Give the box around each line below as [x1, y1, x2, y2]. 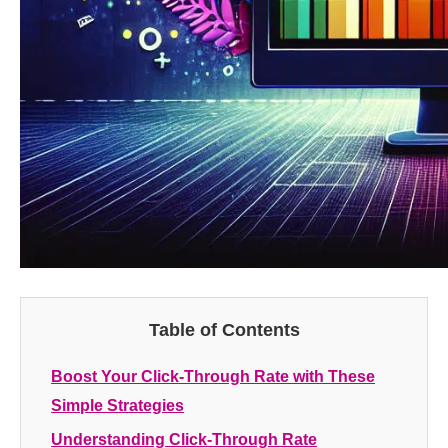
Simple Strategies [51, 397, 184, 414]
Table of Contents [148, 320, 300, 340]
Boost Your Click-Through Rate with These [51, 368, 375, 385]
